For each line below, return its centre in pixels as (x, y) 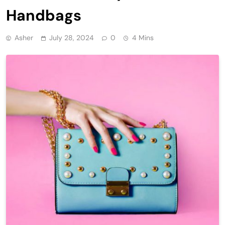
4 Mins (143, 37)
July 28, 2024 (72, 37)
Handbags (44, 15)
